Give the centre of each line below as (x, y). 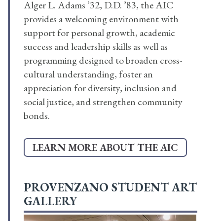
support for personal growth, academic (99, 33)
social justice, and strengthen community (103, 102)
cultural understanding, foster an (88, 74)
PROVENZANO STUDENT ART (110, 187)
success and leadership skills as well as (96, 47)
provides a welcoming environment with (101, 19)
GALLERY (51, 201)
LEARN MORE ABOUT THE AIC (105, 148)
